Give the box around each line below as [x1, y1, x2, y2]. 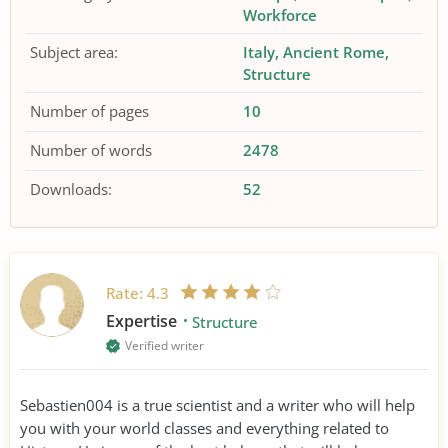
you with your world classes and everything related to [20, 417, 389, 438]
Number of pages [30, 101, 149, 121]
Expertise [106, 309, 181, 332]
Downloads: [30, 179, 112, 199]
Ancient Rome [283, 42, 386, 62]
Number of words [30, 140, 152, 160]
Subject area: [30, 42, 118, 62]
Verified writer [125, 336, 204, 354]
